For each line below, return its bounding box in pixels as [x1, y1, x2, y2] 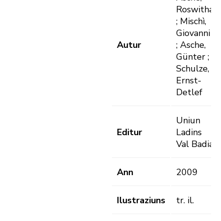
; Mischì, [176, 15, 206, 28]
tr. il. [176, 194, 194, 207]
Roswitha [176, 3, 214, 16]
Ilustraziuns [117, 194, 165, 207]
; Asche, [176, 39, 206, 51]
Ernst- [176, 74, 201, 87]
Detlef [176, 86, 202, 99]
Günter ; [176, 51, 209, 63]
